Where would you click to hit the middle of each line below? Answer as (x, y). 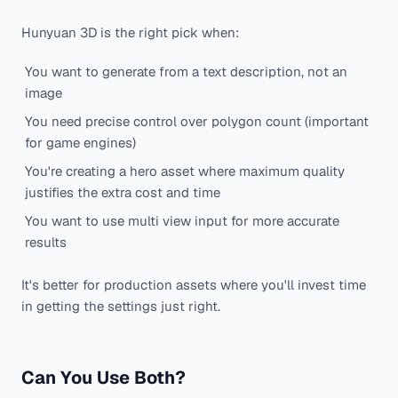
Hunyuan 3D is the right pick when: (130, 33)
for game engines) (80, 143)
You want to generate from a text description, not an (186, 72)
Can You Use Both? (103, 378)
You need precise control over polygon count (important (197, 122)
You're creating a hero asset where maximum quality (185, 171)
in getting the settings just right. (121, 306)
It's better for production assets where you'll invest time (194, 285)
